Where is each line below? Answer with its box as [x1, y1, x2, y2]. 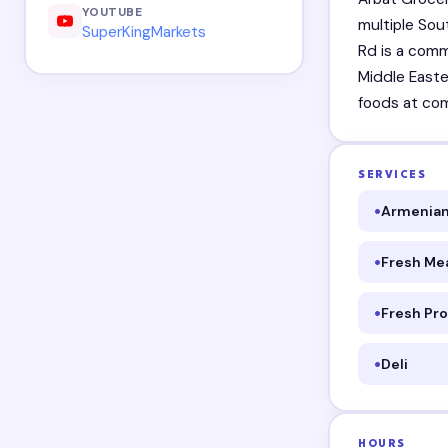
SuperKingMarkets [81, 22, 206, 43]
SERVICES [358, 169, 427, 181]
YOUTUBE [81, 3, 143, 20]
